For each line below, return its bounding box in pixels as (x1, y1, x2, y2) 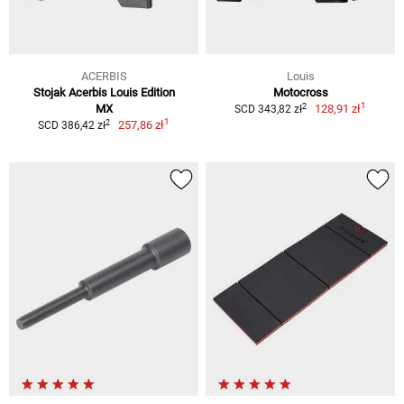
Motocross (272, 86, 328, 100)
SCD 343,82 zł (234, 103, 302, 116)
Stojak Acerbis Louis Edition (32, 86, 175, 100)
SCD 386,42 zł (37, 119, 106, 133)
